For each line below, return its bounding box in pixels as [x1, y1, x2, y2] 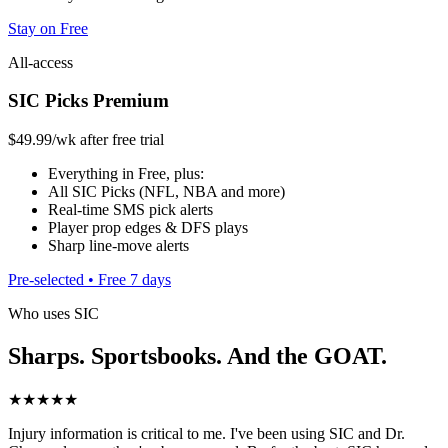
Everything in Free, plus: [48, 165, 204, 183]
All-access [8, 53, 73, 71]
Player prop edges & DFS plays [48, 219, 248, 237]
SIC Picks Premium [8, 90, 169, 112]
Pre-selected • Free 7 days [8, 271, 171, 289]
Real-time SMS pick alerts [48, 201, 213, 219]
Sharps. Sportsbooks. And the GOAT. [8, 343, 387, 370]
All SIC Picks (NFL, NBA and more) [48, 183, 285, 201]
